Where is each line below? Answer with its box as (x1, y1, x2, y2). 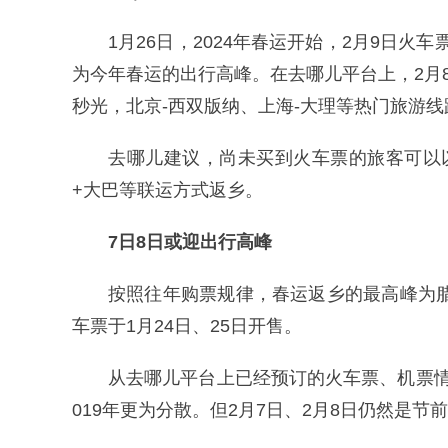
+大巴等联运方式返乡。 (72, 180, 263, 200)
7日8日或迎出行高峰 (108, 232, 272, 252)
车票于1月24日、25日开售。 (72, 316, 302, 336)
